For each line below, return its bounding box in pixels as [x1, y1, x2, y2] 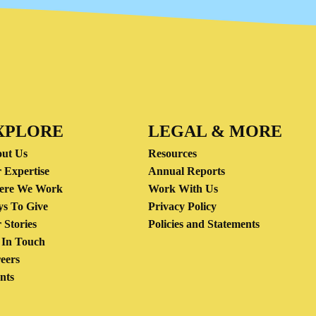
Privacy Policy [148, 200, 217, 212]
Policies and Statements [148, 218, 260, 230]
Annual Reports [148, 165, 225, 177]
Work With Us [148, 183, 218, 195]
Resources [148, 147, 197, 159]
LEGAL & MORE [148, 122, 282, 140]
